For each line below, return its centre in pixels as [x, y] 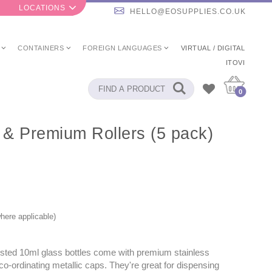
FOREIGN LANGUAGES [122, 48]
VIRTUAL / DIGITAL [212, 48]
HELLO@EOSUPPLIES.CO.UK [188, 12]
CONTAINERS [41, 48]
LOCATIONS [42, 8]
